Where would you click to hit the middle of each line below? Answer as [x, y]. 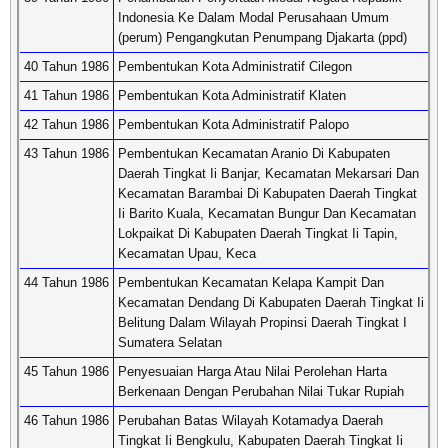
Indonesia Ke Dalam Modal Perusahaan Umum [253, 17]
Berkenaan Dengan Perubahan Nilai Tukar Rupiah [261, 391]
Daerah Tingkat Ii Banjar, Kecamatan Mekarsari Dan [268, 173]
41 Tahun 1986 [66, 95]
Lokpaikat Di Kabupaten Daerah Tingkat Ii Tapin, [258, 233]
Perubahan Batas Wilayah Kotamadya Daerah [250, 420]
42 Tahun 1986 [66, 124]
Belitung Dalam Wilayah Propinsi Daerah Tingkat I [262, 322]
